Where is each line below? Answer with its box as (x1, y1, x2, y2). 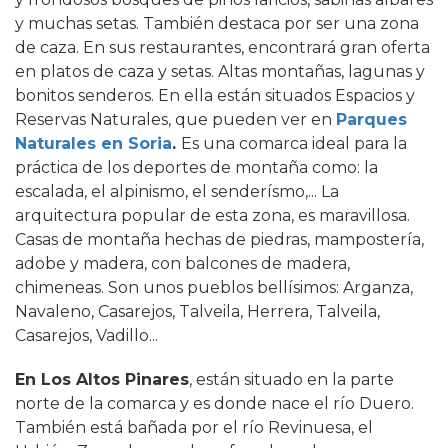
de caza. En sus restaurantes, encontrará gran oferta (15, 37, 430, 57)
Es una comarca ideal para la (181, 133, 407, 153)
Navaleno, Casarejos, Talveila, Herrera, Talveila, (15, 301, 380, 321)
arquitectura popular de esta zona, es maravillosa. (15, 205, 410, 225)
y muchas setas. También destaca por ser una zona (15, 13, 419, 33)
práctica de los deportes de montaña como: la (15, 157, 378, 177)
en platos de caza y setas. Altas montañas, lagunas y (15, 61, 425, 81)
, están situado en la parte (189, 369, 394, 389)
